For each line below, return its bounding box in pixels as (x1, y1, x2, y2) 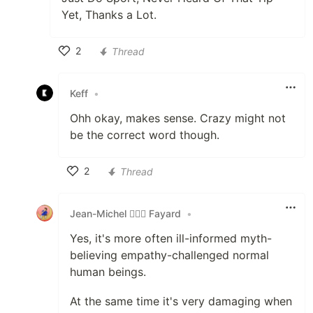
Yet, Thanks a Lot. (61, 8, 156, 22)
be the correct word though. (70, 128, 219, 143)
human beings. (70, 265, 146, 279)
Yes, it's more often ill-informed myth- (70, 231, 272, 246)
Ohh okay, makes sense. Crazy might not (70, 111, 286, 126)
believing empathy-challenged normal (70, 248, 269, 263)
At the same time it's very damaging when (70, 294, 292, 309)
